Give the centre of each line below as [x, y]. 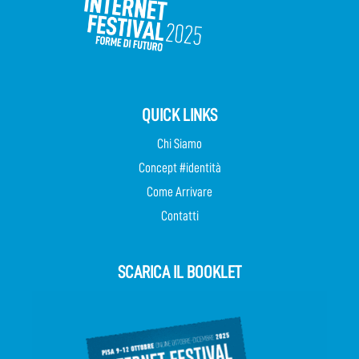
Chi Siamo [179, 143]
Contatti [179, 216]
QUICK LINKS [179, 115]
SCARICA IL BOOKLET [179, 272]
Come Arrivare [179, 192]
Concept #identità [179, 167]
